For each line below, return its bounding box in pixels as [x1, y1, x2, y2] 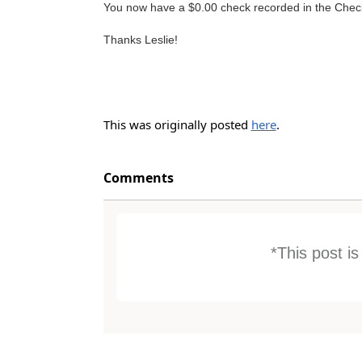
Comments [103, 169, 174, 187]
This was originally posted [103, 116, 251, 133]
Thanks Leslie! [103, 33, 178, 46]
